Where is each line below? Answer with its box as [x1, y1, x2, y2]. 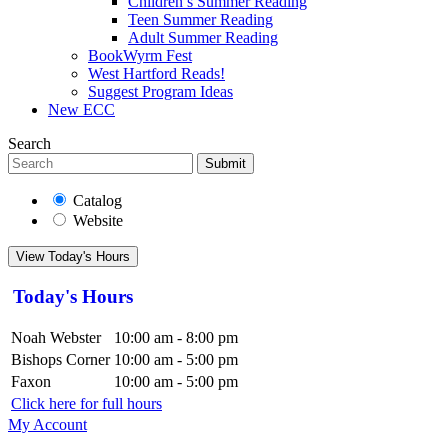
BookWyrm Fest [88, 47, 192, 64]
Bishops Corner [11, 351, 110, 369]
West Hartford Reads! [88, 65, 225, 82]
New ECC [48, 101, 115, 118]
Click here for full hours [11, 395, 162, 413]
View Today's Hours [16, 249, 130, 264]
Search [8, 135, 51, 152]
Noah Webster [11, 329, 101, 347]
